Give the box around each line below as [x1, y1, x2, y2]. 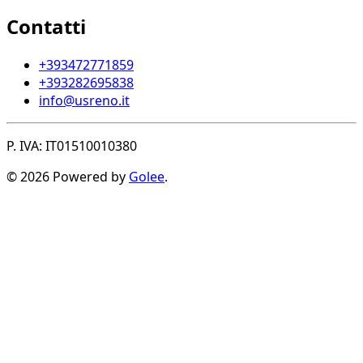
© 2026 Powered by [6, 167, 129, 186]
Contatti [6, 13, 86, 41]
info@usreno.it [39, 91, 130, 109]
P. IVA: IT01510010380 [6, 136, 137, 155]
